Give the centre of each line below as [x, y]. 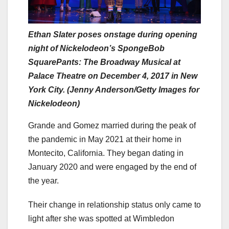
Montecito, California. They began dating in [106, 153]
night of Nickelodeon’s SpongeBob [96, 49]
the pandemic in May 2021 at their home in [105, 140]
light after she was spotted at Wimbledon [101, 219]
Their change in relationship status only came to [114, 205]
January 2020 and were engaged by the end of [112, 167]
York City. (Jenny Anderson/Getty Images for [114, 90]
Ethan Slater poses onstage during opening [113, 35]
